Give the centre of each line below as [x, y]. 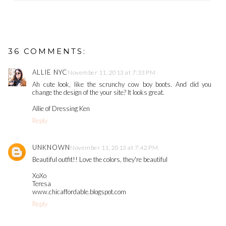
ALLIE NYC [50, 72]
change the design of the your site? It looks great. [98, 93]
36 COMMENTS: [47, 51]
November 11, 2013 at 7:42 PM [114, 148]
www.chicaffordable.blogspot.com [79, 192]
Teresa [42, 184]
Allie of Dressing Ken [61, 109]
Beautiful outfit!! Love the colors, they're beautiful [100, 160]
